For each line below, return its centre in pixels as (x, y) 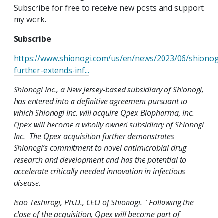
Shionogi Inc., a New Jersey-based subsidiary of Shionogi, (109, 90)
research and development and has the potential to (100, 160)
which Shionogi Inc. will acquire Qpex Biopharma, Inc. (105, 113)
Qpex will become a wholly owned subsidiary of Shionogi (109, 125)
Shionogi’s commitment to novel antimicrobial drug (100, 148)
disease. (27, 183)
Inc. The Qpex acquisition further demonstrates (94, 136)
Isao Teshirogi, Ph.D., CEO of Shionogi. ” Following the (104, 203)
